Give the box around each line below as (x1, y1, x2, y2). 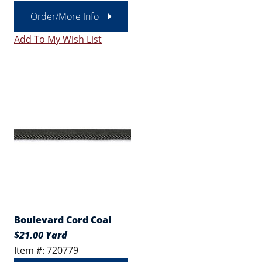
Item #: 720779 (14, 244, 78, 257)
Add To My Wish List (14, 33, 102, 46)
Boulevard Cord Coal (14, 213, 111, 226)
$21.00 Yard (14, 229, 67, 242)
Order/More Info (30, 10, 99, 23)
